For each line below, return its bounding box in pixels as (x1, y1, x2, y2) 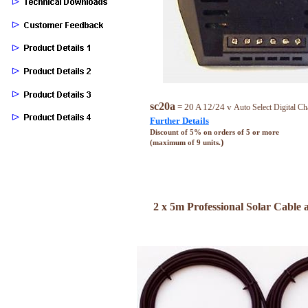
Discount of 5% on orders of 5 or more (149, 128, 279, 136)
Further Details (149, 115, 209, 126)
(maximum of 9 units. (149, 138, 221, 146)
